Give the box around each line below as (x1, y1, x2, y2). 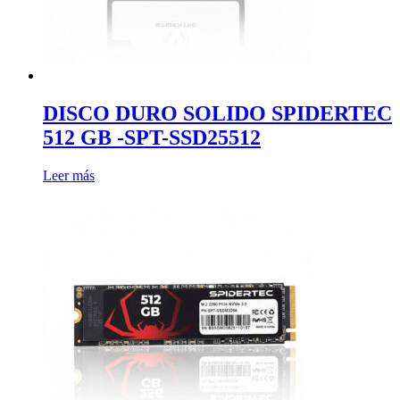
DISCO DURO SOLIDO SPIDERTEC (43, 101, 392, 125)
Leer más (43, 167, 95, 183)
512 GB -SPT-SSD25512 (43, 125, 261, 149)
